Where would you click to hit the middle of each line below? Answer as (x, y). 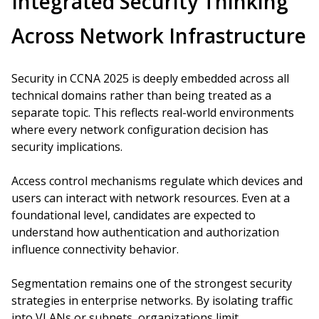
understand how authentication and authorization (145, 232)
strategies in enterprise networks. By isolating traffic (152, 300)
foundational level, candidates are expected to (134, 215)
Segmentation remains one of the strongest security (152, 283)
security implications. (67, 147)
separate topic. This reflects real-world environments (153, 113)
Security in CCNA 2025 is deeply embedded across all (150, 78)
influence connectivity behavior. (95, 249)
